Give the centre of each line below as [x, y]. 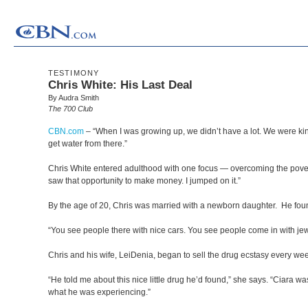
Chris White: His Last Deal [120, 85]
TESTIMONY [74, 73]
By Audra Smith [74, 98]
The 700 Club [70, 109]
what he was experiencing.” [99, 292]
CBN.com [66, 131]
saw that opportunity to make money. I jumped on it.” [144, 181]
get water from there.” [88, 144]
